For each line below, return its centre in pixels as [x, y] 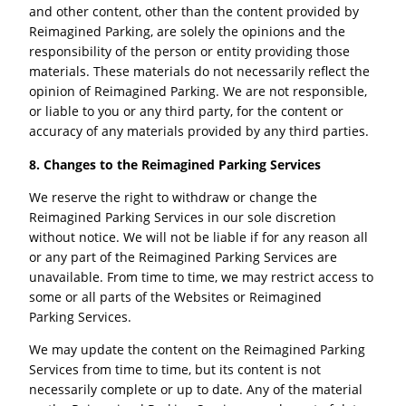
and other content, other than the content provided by [194, 12]
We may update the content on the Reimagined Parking [198, 350]
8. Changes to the [86, 164]
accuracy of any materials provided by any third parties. [199, 131]
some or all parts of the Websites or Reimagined [176, 296]
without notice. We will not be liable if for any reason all [199, 237]
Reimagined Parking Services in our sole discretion [183, 217]
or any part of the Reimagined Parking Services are [184, 256]
